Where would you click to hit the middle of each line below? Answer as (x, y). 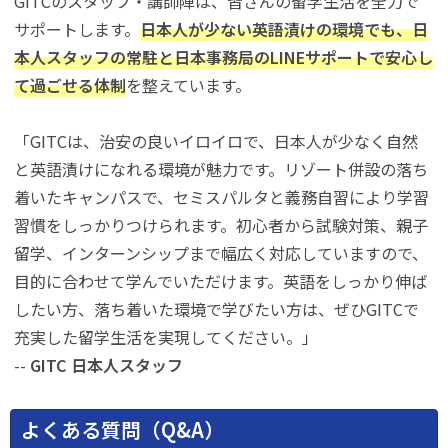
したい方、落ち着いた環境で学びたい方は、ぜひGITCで (217, 309)
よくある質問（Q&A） (122, 430)
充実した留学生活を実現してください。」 (166, 337)
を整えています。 (189, 85)
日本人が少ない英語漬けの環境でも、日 (284, 29)
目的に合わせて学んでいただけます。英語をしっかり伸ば (221, 281)
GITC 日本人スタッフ (107, 365)
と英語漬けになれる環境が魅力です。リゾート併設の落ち (221, 169)
